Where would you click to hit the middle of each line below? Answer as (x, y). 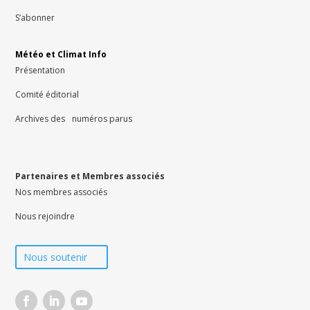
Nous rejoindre (45, 216)
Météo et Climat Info (61, 54)
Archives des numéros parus (74, 118)
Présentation (40, 70)
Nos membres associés (62, 192)
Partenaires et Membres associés (90, 176)
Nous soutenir (56, 257)
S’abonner (35, 17)
